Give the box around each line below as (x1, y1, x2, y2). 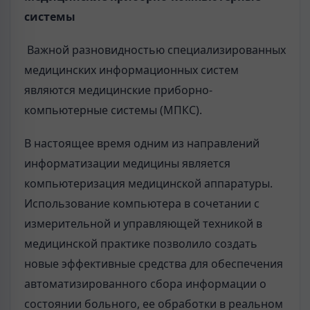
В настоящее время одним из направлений (24, 136, 259, 152)
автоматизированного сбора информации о (24, 276, 266, 292)
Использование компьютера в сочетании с (24, 196, 259, 212)
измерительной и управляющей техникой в (24, 216, 262, 232)
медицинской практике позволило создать (24, 236, 257, 252)
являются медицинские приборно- (24, 82, 212, 98)
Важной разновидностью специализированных (27, 42, 286, 58)
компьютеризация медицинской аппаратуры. (24, 176, 273, 192)
